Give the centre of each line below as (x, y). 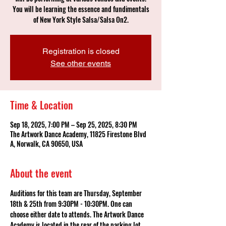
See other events (81, 63)
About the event (41, 173)
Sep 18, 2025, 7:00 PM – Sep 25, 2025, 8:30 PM (74, 124)
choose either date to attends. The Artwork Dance (78, 214)
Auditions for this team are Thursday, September (77, 193)
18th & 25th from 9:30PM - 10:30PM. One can (72, 204)
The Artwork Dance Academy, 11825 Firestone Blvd (78, 134)
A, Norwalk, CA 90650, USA (46, 144)
